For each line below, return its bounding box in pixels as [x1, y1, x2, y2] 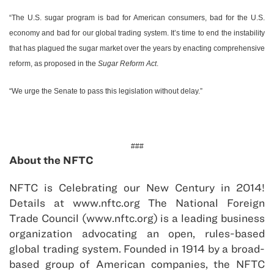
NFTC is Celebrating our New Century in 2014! [9, 181, 265, 194]
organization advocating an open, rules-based [9, 227, 265, 240]
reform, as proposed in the [9, 59, 98, 68]
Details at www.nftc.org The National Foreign [9, 196, 265, 210]
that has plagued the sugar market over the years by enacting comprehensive [9, 44, 265, 53]
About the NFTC [9, 154, 94, 167]
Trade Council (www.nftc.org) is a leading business [9, 212, 265, 225]
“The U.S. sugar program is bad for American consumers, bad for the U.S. [9, 13, 265, 23]
